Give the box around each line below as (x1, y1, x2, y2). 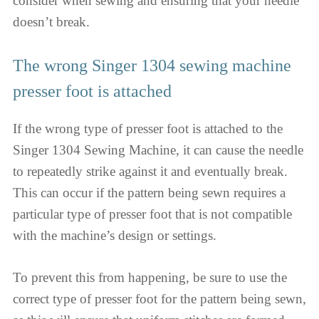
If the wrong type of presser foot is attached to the (13, 121, 283, 137)
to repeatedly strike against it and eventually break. (13, 164, 288, 179)
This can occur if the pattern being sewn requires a (13, 185, 286, 201)
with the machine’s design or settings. (13, 228, 220, 244)
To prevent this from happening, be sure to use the (13, 269, 287, 285)
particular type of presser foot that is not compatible (13, 206, 292, 222)
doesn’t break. (13, 14, 93, 29)
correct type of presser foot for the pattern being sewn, (13, 291, 306, 306)
